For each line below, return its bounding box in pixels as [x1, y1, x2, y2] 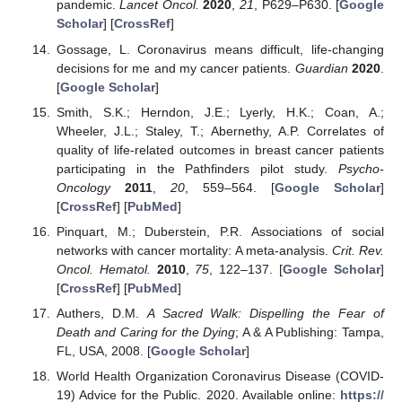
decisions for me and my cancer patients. [56, 60, 295, 75]
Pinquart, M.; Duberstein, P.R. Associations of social [56, 223, 384, 239]
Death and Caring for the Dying [56, 324, 236, 339]
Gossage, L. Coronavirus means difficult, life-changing [56, 41, 384, 57]
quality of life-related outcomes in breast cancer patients [56, 142, 384, 157]
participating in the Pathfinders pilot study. [56, 161, 338, 176]
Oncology [56, 179, 110, 195]
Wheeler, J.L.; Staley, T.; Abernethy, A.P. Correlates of [56, 123, 384, 138]
